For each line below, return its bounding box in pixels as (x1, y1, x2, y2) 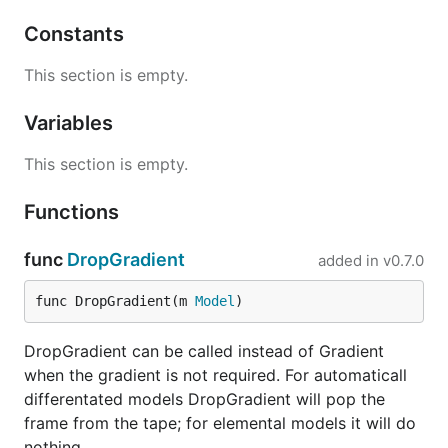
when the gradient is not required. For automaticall (24, 365, 407, 385)
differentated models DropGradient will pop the (24, 389, 385, 409)
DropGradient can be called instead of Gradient (24, 341, 384, 361)
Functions (24, 200, 124, 224)
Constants (24, 22, 129, 46)
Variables (24, 111, 118, 135)
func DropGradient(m (35, 293, 195, 309)
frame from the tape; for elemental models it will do (24, 413, 416, 433)
